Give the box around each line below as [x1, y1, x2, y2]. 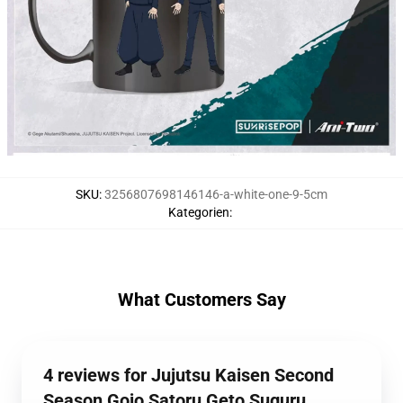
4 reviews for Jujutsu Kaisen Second [43, 364, 334, 387]
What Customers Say [117, 289, 286, 311]
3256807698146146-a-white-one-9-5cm [104, 187, 327, 202]
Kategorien [168, 205, 229, 220]
